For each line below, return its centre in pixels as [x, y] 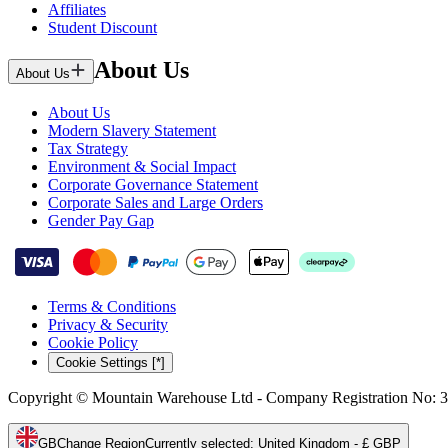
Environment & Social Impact [142, 166]
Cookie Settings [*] [110, 362]
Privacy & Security [108, 324]
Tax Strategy [88, 148]
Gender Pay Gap [101, 220]
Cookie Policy [93, 342]
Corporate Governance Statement [153, 184]
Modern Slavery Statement [132, 130]
